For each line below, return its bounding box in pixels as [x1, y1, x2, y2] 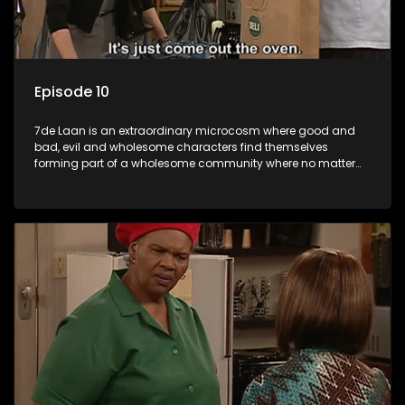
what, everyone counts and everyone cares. [34, 171, 274, 187]
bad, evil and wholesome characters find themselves [34, 138, 328, 155]
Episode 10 [34, 80, 109, 102]
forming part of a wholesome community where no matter [34, 155, 355, 171]
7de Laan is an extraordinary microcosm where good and [34, 122, 355, 138]
